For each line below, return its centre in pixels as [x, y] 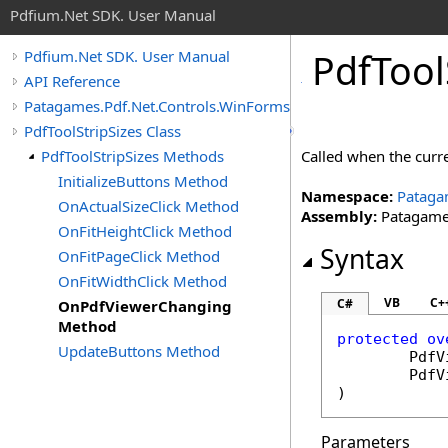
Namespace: [347, 196]
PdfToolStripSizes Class [102, 131]
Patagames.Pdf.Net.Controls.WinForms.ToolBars [188, 106]
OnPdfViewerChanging [145, 306]
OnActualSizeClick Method [148, 206]
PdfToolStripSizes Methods [132, 156]
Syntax [362, 259]
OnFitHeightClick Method [145, 231]
